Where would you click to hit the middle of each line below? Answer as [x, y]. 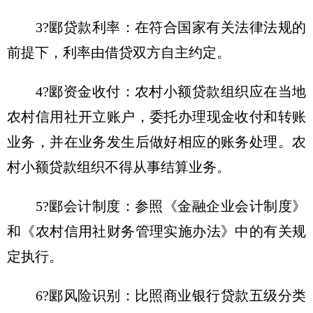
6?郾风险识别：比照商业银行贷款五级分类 [156, 296]
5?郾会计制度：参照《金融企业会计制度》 [156, 206]
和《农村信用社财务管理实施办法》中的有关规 [156, 231]
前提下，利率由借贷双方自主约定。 [119, 52]
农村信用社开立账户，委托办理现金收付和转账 [156, 117]
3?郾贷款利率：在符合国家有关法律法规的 [156, 27]
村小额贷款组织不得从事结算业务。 [119, 167]
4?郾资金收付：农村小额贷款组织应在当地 [156, 92]
